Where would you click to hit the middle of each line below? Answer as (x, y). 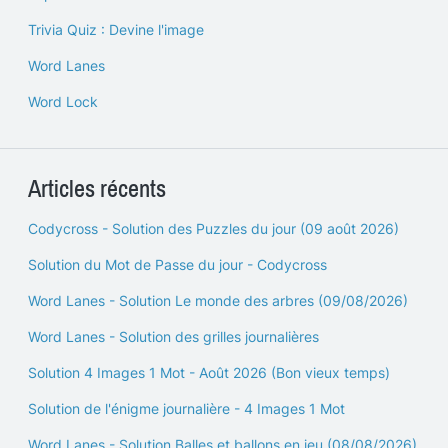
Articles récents (97, 189)
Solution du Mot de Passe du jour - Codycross (177, 264)
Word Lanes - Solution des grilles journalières (173, 336)
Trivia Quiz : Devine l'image (116, 29)
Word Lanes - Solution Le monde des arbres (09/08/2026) (218, 300)
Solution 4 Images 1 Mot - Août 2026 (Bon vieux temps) (209, 372)
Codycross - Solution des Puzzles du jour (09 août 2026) (213, 228)
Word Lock (63, 101)
